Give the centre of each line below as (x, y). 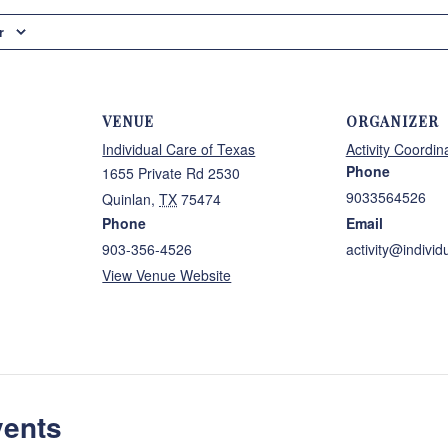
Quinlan (127, 199)
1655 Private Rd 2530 (171, 173)
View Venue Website (167, 275)
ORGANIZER (392, 121)
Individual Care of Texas (179, 149)
